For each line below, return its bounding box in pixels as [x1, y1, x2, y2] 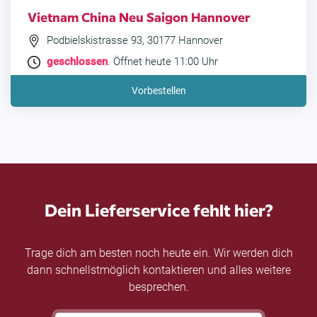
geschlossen [47, 55, 108, 69]
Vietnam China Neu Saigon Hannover [28, 8, 250, 26]
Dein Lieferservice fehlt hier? [44, 197, 273, 221]
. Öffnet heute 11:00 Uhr [108, 55, 218, 69]
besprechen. [128, 280, 189, 294]
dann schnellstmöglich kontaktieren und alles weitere [26, 263, 291, 277]
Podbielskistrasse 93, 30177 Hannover [44, 34, 223, 47]
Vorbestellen [131, 85, 186, 97]
